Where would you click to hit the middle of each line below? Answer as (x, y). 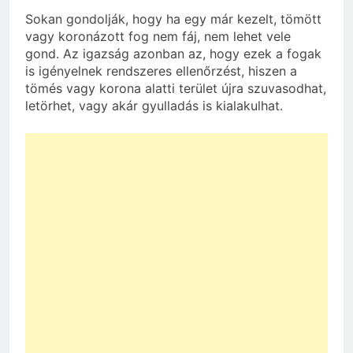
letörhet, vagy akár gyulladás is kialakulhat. (154, 106)
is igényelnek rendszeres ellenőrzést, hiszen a (161, 71)
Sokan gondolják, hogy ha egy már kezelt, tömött (173, 19)
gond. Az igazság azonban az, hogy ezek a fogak (173, 54)
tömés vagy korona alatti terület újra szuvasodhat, (176, 89)
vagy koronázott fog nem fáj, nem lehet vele (158, 37)
